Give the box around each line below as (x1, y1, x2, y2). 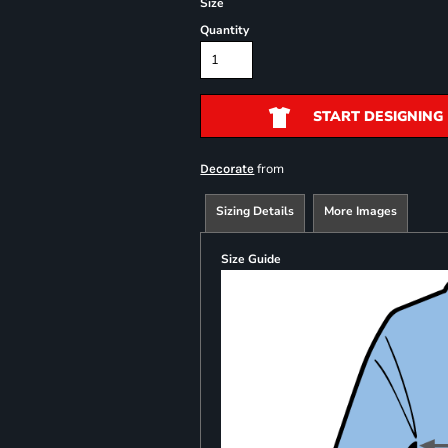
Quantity (200, 22, 250, 38)
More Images (324, 203, 398, 219)
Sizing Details (216, 203, 295, 219)
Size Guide (221, 251, 282, 267)
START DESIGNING (312, 107, 443, 127)
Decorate (200, 161, 255, 176)
